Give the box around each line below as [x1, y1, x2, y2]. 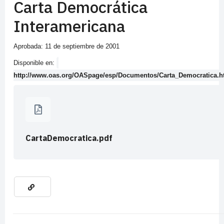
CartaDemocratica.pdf [25, 133, 112, 143]
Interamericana [13, 15, 125, 37]
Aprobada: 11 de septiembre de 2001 [13, 42, 119, 50]
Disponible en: [13, 59, 56, 67]
